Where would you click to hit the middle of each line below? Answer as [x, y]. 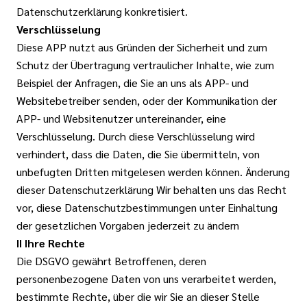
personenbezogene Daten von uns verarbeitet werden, [146, 279]
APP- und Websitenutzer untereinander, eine [121, 118]
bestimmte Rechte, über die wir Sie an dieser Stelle [138, 296]
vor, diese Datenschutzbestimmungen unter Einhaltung [147, 207]
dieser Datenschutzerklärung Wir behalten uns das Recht [151, 189]
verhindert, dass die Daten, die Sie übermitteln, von [138, 154]
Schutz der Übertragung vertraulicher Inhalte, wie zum [145, 65]
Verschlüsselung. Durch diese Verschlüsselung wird [136, 136]
